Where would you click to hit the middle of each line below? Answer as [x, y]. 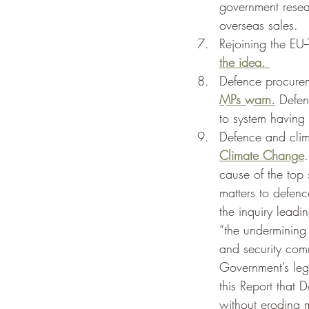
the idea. [245, 62]
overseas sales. [261, 25]
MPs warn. [247, 100]
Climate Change [262, 156]
